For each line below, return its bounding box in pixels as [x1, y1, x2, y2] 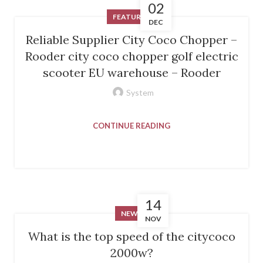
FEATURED [113, 12, 150, 21]
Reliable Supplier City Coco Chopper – [26, 32, 237, 47]
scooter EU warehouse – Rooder [42, 65, 221, 80]
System [126, 87, 154, 97]
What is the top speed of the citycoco [28, 228, 235, 244]
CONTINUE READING [93, 120, 170, 130]
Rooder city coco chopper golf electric [25, 48, 238, 63]
